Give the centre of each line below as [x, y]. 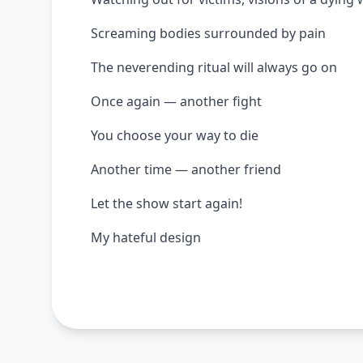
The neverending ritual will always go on [214, 67]
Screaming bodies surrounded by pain [208, 33]
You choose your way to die [175, 135]
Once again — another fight [176, 101]
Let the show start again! [167, 203]
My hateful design [146, 237]
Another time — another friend [186, 169]
